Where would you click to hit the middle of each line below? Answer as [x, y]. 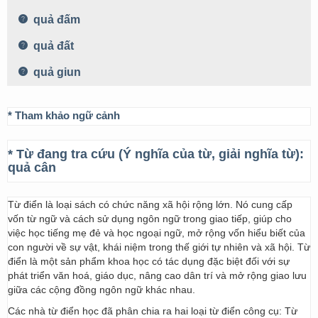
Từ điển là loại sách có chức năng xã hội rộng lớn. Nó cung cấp [150, 204]
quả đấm [55, 20]
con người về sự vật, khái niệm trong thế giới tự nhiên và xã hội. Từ [159, 247]
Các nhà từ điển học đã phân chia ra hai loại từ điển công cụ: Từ [153, 311]
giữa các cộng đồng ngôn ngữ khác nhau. [102, 290]
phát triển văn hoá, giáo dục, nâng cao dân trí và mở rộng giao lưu [157, 275]
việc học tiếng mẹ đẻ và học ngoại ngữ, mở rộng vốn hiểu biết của [157, 233]
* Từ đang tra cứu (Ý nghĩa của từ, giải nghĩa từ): [156, 154]
